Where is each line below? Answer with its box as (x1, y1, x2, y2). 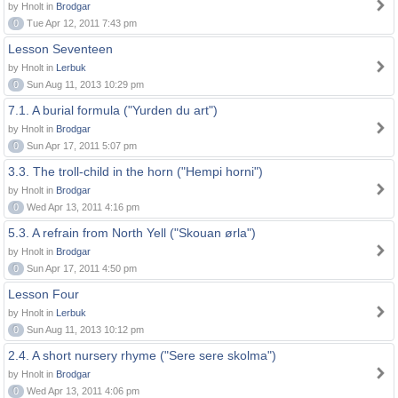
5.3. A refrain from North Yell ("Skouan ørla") (8, 226, 256, 240)
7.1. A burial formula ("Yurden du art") (8, 103, 218, 117)
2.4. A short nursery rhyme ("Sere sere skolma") (8, 348, 276, 362)
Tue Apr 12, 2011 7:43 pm (24, 18, 137, 28)
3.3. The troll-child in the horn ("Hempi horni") (8, 164, 263, 179)
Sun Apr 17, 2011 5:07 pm (24, 140, 137, 151)
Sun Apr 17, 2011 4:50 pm (24, 263, 137, 274)
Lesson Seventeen (8, 42, 113, 56)
